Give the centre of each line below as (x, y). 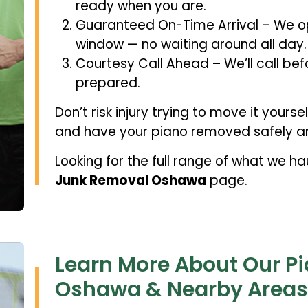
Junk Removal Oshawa (130, 180)
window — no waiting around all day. (191, 44)
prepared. (108, 82)
